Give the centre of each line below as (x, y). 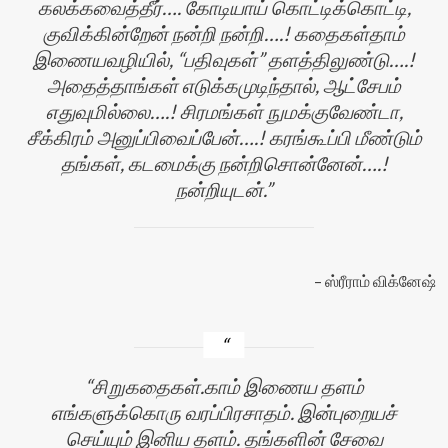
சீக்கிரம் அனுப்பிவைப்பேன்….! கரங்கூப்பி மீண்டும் (224, 136)
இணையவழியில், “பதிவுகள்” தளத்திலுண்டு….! (224, 58)
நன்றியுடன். (220, 188)
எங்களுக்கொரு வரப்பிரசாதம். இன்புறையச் (224, 412)
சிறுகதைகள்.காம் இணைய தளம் (227, 386)
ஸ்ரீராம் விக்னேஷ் (380, 281)
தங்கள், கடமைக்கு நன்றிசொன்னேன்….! (224, 162)
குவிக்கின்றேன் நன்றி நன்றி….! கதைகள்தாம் (224, 32)
